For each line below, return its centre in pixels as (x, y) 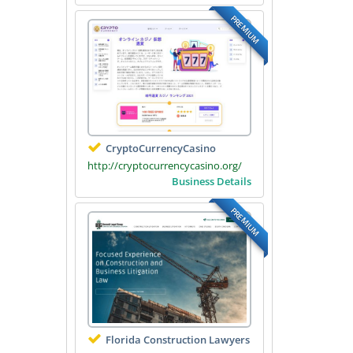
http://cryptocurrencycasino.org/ (164, 165)
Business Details (212, 181)
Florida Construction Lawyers (177, 340)
